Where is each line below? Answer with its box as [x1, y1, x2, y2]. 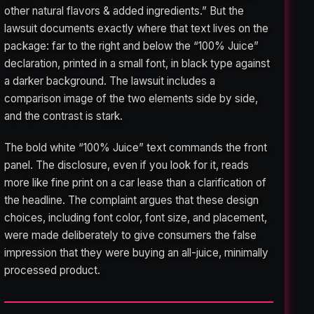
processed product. [4, 263, 101, 277]
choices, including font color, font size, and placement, [4, 210, 268, 224]
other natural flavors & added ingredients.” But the [4, 4, 245, 18]
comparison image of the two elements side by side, [4, 91, 259, 105]
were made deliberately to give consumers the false [4, 228, 257, 242]
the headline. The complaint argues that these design [4, 193, 259, 207]
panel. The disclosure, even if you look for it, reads [4, 158, 250, 172]
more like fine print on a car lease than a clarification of [4, 175, 267, 189]
